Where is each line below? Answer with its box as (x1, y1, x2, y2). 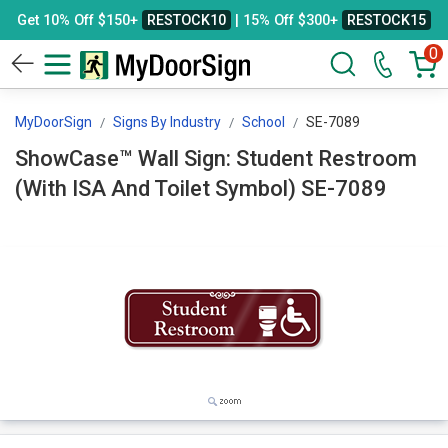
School (242, 114, 285, 130)
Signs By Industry (113, 114, 221, 130)
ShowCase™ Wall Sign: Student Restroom (15, 146, 417, 171)
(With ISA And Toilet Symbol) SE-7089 (301, 176, 387, 201)
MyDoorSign (15, 114, 92, 130)
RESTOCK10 (147, 12, 226, 28)
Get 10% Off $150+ (17, 12, 142, 28)
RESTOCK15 (347, 12, 426, 28)
